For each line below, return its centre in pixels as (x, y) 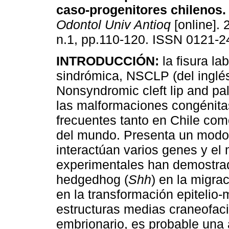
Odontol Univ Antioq (113, 25)
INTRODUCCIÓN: (108, 61)
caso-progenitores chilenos (139, 10)
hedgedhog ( (92, 180)
